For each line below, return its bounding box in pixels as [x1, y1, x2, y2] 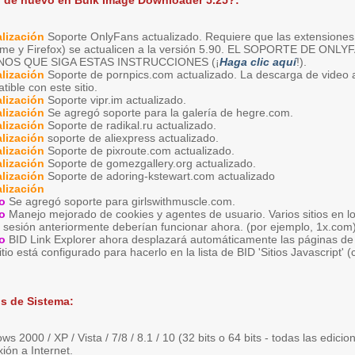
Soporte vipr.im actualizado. [44, 94, 186, 106]
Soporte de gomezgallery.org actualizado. [44, 157, 256, 170]
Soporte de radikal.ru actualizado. [44, 119, 216, 132]
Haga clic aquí [219, 55, 296, 68]
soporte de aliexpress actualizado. [44, 132, 219, 144]
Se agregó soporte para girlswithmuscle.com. [6, 195, 235, 208]
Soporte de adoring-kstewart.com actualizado [44, 170, 275, 182]
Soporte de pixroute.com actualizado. [44, 144, 235, 157]
